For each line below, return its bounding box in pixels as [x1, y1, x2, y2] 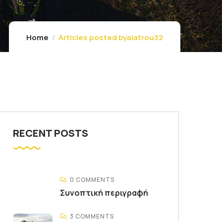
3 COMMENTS [70, 212, 114, 221]
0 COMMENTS [70, 175, 114, 184]
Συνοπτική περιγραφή [60, 187, 148, 199]
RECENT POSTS [13, 126, 88, 140]
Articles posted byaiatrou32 [58, 32, 163, 43]
